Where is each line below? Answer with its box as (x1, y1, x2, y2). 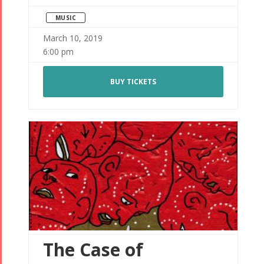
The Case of (42, 237, 143, 262)
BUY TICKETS (110, 77, 156, 87)
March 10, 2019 (42, 32, 103, 44)
